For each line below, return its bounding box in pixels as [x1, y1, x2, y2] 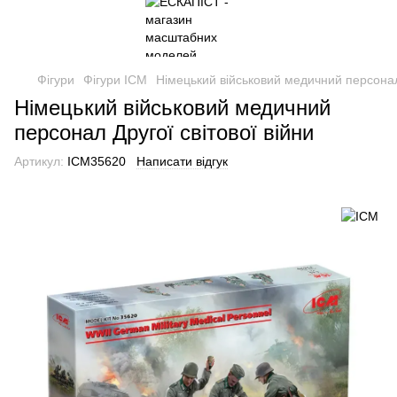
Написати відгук [136, 154, 228, 168]
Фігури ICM [83, 73, 147, 87]
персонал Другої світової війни [14, 121, 314, 144]
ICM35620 [64, 154, 126, 168]
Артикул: [14, 154, 64, 168]
